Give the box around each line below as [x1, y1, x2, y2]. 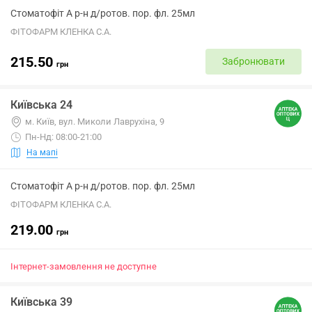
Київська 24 [10, 98, 72, 111]
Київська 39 [10, 295, 72, 309]
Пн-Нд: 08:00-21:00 [25, 132, 102, 142]
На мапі [26, 147, 58, 157]
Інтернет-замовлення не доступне [10, 261, 157, 272]
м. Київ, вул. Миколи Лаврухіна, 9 [25, 116, 164, 127]
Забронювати [222, 56, 285, 67]
